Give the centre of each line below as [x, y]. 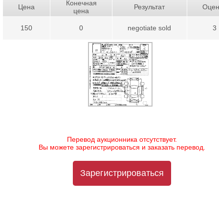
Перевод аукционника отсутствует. [122, 139]
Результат [150, 7]
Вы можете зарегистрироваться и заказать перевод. [122, 147]
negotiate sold [150, 28]
